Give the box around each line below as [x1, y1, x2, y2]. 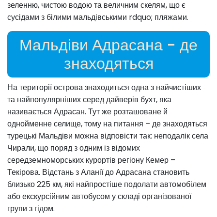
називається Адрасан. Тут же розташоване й [7, 106, 168, 118]
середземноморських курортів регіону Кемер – [7, 155, 175, 166]
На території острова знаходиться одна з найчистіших [7, 82, 201, 93]
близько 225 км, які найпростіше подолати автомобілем [7, 179, 206, 190]
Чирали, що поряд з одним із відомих [7, 142, 140, 154]
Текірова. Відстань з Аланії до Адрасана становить [7, 167, 189, 178]
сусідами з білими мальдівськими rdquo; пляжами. [7, 12, 188, 23]
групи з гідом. [7, 203, 55, 215]
